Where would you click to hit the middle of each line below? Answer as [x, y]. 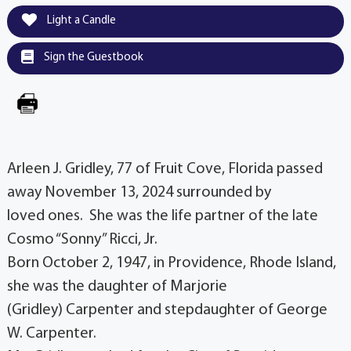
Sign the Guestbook [92, 58]
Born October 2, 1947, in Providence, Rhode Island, [172, 264]
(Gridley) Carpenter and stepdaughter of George [167, 311]
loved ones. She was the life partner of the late [163, 217]
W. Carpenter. [53, 334]
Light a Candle [80, 21]
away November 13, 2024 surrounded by [141, 193]
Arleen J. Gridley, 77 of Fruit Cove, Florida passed [165, 170]
